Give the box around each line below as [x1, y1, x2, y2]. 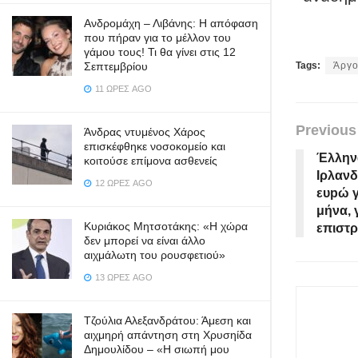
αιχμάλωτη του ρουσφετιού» [84, 249, 225, 261]
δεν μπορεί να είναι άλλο [84, 234, 205, 247]
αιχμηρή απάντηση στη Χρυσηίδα [84, 328, 252, 341]
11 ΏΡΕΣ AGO [93, 84, 152, 93]
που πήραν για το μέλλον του [84, 31, 231, 44]
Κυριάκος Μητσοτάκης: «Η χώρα [84, 220, 248, 233]
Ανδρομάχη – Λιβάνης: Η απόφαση [84, 17, 258, 30]
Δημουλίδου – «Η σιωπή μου [84, 343, 229, 356]
